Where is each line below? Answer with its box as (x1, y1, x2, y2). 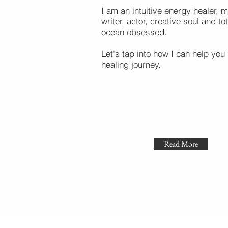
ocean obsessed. (101, 26, 167, 37)
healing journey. (101, 59, 161, 70)
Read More (164, 138, 198, 149)
